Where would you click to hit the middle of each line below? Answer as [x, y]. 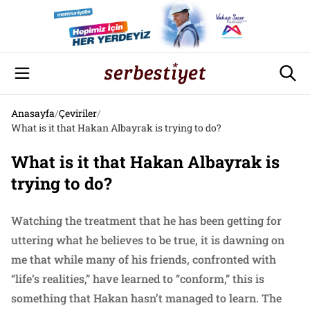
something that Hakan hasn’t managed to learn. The [146, 298]
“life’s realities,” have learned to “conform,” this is [138, 279]
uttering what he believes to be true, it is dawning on [148, 240]
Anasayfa [33, 113]
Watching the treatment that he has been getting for [146, 220]
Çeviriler [78, 113]
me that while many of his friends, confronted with [144, 259]
